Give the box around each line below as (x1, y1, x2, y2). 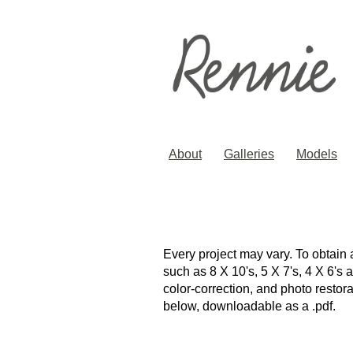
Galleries (224, 147, 274, 162)
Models (296, 147, 337, 162)
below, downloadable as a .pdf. (163, 299, 336, 314)
